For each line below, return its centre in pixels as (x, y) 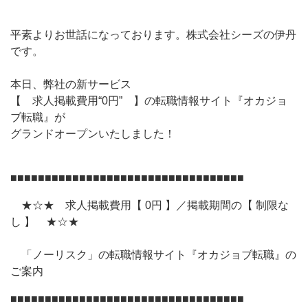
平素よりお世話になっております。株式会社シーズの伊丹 (153, 35)
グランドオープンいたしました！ (93, 134)
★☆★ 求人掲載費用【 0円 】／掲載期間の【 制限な (150, 205)
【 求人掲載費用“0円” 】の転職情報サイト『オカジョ (149, 101)
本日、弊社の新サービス (71, 84)
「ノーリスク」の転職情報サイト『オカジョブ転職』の (153, 255)
